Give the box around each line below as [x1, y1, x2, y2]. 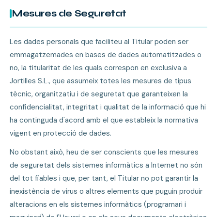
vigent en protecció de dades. [10, 128, 111, 138]
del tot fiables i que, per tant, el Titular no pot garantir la [10, 173, 198, 183]
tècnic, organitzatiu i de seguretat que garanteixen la [10, 89, 188, 99]
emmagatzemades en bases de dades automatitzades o [10, 50, 201, 60]
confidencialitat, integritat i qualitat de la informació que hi [10, 102, 206, 112]
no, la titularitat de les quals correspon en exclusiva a [10, 63, 187, 73]
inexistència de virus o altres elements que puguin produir [10, 186, 202, 196]
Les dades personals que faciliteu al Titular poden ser [10, 37, 188, 46]
